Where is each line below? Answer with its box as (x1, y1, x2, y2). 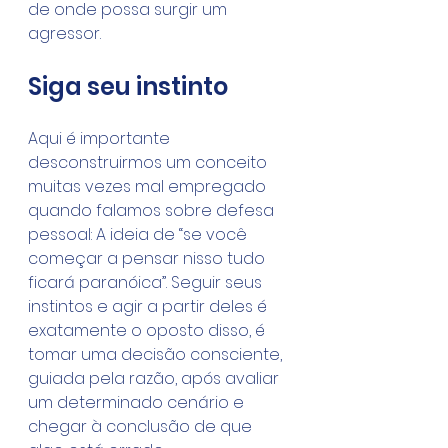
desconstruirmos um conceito (28, 151, 271, 174)
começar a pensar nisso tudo (28, 247, 269, 270)
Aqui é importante (28, 127, 174, 150)
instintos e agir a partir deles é (28, 295, 271, 318)
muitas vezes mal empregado (28, 175, 270, 198)
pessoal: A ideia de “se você (28, 223, 251, 246)
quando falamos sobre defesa (28, 199, 278, 222)
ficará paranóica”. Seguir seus (28, 271, 266, 294)
